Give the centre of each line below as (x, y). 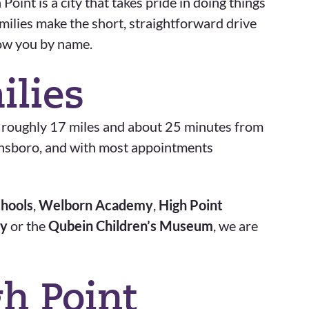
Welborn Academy (96, 205)
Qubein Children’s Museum (131, 226)
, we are (236, 226)
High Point (191, 205)
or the (28, 226)
